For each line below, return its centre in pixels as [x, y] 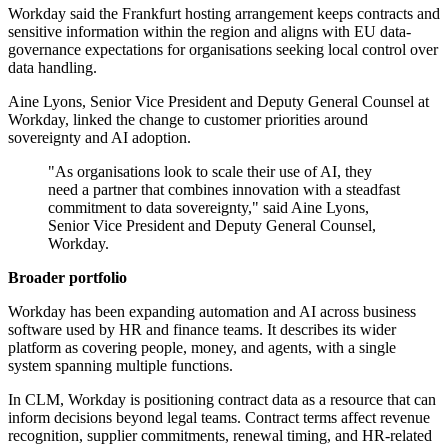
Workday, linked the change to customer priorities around [188, 120]
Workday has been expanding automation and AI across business [212, 312]
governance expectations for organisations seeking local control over [223, 50]
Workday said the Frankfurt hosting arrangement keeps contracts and [224, 14]
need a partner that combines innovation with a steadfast [224, 190]
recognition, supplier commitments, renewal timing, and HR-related [220, 436]
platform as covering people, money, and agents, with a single [202, 348]
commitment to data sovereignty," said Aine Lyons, [208, 208]
